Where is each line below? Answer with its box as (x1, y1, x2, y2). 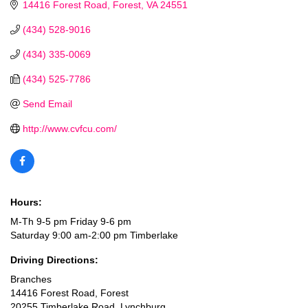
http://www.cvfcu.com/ (22, 122, 117, 134)
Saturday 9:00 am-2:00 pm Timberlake (10, 229, 178, 241)
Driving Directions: (10, 254, 98, 265)
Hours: (10, 196, 42, 208)
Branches (10, 273, 52, 285)
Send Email (22, 98, 72, 109)
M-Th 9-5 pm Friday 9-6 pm (10, 215, 131, 227)
